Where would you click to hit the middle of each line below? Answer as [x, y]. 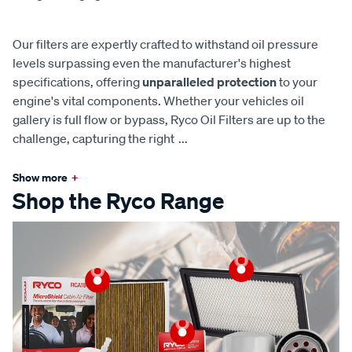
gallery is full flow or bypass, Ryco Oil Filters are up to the [169, 119]
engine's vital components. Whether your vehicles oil [158, 100]
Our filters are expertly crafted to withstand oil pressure [165, 44]
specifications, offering [77, 81]
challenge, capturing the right [93, 138]
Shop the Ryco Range [118, 200]
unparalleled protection [209, 81]
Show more [40, 177]
